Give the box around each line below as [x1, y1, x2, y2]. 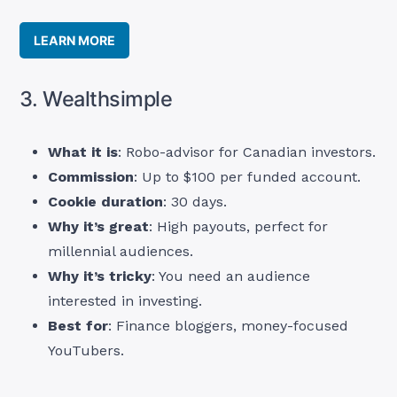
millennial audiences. [48, 242, 194, 260]
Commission [48, 167, 135, 185]
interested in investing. [48, 292, 203, 309]
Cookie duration [48, 192, 164, 210]
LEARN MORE [34, 32, 116, 48]
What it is [48, 143, 119, 160]
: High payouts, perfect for [149, 217, 329, 235]
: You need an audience [152, 267, 311, 284]
